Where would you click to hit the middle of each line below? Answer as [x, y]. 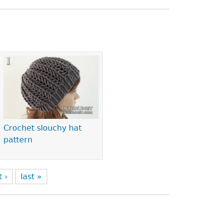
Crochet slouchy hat [43, 128]
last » [31, 177]
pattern [18, 140]
